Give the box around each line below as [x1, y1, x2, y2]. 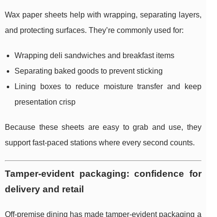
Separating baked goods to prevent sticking [15, 67, 163, 76]
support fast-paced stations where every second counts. [5, 139, 195, 147]
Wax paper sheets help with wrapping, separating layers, [5, 11, 201, 19]
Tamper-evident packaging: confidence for [5, 169, 201, 179]
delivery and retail [5, 184, 84, 195]
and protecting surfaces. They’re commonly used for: [5, 26, 184, 35]
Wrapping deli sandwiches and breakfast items [15, 51, 174, 60]
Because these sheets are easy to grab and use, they [5, 123, 201, 132]
